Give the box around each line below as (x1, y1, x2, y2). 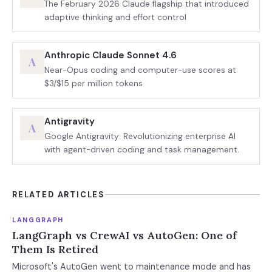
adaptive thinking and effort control (44, 12, 186, 22)
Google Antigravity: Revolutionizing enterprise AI (44, 131, 236, 141)
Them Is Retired (12, 242, 98, 256)
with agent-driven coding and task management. (44, 144, 239, 155)
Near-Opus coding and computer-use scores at (44, 65, 236, 75)
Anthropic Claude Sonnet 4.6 (44, 49, 177, 61)
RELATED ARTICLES (12, 189, 106, 200)
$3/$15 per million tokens (44, 78, 143, 89)
